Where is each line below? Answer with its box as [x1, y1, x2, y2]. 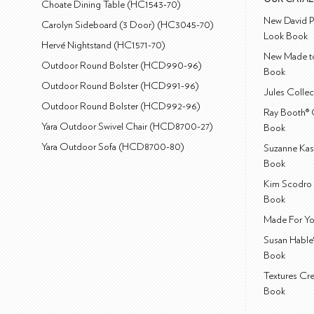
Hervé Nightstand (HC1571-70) [41, 40, 166, 51]
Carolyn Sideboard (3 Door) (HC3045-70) [41, 20, 214, 31]
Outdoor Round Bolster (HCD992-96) [41, 101, 201, 112]
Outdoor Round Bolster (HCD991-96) [41, 81, 200, 92]
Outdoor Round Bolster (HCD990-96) [41, 60, 203, 71]
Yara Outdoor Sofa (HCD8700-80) [41, 142, 185, 153]
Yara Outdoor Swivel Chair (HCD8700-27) [41, 121, 214, 132]
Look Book [264, 31, 308, 42]
